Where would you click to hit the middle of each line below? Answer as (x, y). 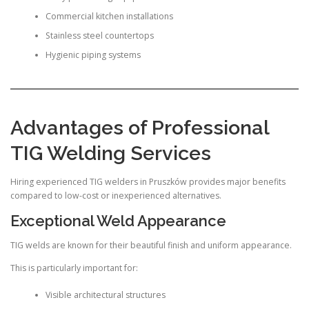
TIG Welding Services (111, 153)
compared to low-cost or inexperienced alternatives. (116, 195)
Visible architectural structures (105, 295)
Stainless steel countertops (99, 36)
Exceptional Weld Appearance (118, 221)
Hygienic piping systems (93, 55)
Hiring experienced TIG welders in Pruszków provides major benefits (148, 181)
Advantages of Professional (140, 127)
